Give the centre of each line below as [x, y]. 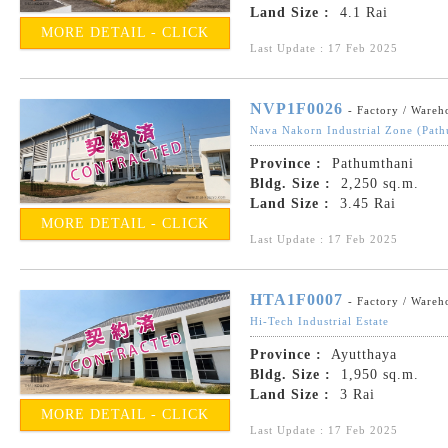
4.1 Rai [361, 13]
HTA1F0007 [296, 300]
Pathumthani [370, 164]
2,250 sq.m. [377, 184]
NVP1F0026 [296, 109]
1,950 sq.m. [377, 375]
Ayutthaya [362, 355]
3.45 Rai [365, 204]
